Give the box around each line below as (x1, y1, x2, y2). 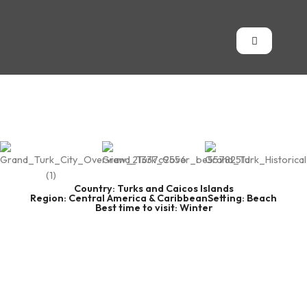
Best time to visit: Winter (95, 201, 212, 214)
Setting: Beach (208, 192, 277, 205)
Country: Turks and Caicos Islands (73, 182, 234, 195)
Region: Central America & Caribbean (30, 192, 208, 205)
